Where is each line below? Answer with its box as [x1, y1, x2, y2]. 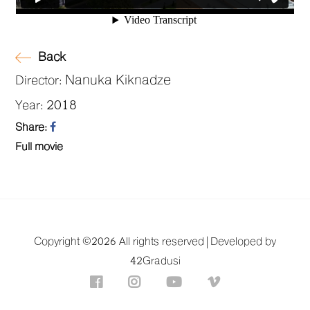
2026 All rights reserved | [91, 236, 210, 248]
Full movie [15, 141, 64, 153]
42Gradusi [129, 255, 181, 267]
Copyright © [34, 236, 91, 248]
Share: [15, 122, 51, 134]
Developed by [210, 236, 276, 248]
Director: [15, 74, 66, 88]
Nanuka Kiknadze [65, 73, 172, 89]
